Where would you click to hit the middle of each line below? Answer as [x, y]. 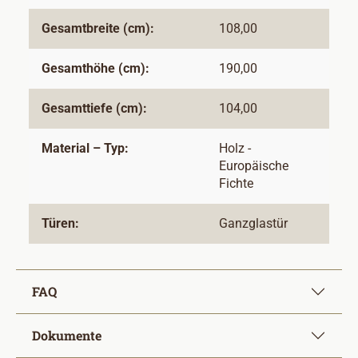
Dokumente [67, 335]
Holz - [235, 148]
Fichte [236, 183]
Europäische [254, 166]
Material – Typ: [85, 148]
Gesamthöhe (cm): [95, 68]
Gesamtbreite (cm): [98, 28]
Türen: [60, 223]
